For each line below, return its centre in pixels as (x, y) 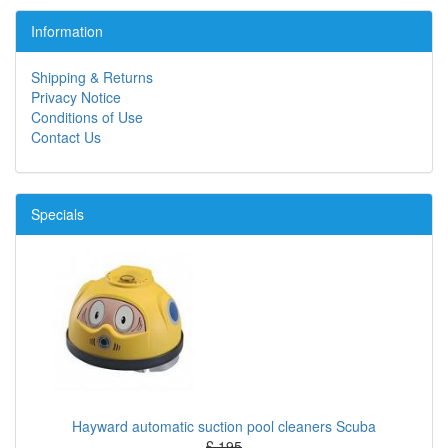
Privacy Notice (76, 97)
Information (67, 31)
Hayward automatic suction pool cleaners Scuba (224, 426)
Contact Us (66, 137)
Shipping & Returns (92, 77)
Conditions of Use (87, 117)
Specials (57, 214)
